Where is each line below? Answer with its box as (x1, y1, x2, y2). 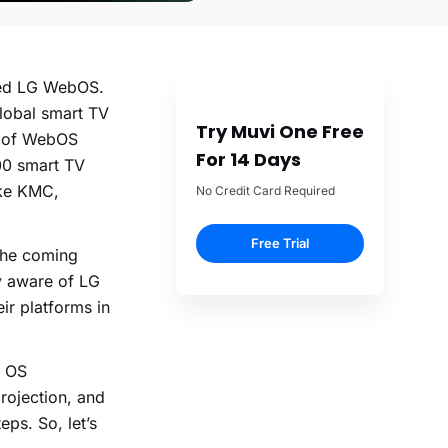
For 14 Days (196, 147, 301, 173)
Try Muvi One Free (196, 119, 364, 145)
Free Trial (251, 235, 309, 252)
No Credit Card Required (196, 183, 335, 199)
